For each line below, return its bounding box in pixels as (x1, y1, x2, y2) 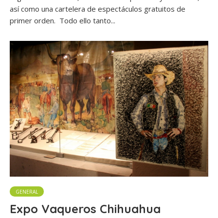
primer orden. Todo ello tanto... (10, 16, 115, 26)
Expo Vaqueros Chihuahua (10, 201, 161, 217)
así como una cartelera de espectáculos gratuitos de (10, 4, 185, 14)
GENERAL (16, 188, 38, 196)
